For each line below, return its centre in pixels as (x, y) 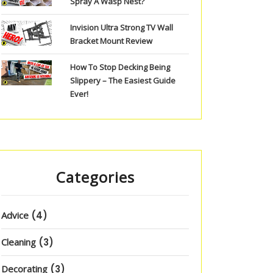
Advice (15, 215)
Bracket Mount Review (111, 41)
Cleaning (19, 242)
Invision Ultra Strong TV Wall (121, 27)
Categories (95, 177)
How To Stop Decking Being (120, 67)
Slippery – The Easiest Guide (122, 80)
